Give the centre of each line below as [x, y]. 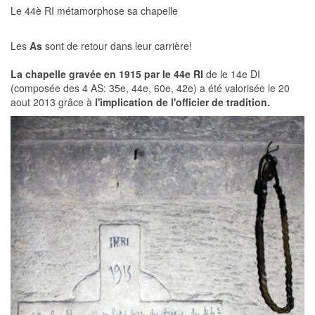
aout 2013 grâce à [53, 102]
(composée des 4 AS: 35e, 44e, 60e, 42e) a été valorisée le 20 [150, 88]
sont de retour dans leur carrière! [118, 46]
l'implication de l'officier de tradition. [182, 102]
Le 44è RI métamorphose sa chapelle [94, 11]
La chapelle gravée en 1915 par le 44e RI [108, 74]
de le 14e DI [233, 74]
